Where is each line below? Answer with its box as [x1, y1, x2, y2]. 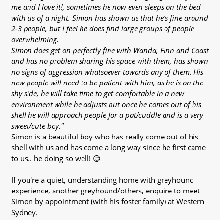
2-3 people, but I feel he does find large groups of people [11, 24, 194, 34]
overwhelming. [11, 34, 59, 45]
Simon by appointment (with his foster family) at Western [11, 196, 204, 207]
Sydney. [11, 207, 38, 218]
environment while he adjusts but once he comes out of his [11, 99, 201, 110]
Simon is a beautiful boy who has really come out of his [11, 132, 198, 142]
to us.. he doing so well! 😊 [11, 153, 101, 164]
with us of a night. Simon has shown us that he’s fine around [11, 13, 208, 23]
